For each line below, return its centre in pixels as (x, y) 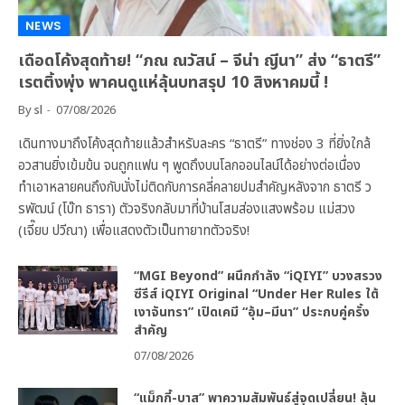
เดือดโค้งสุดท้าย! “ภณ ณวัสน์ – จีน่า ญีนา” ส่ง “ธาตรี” (199, 61)
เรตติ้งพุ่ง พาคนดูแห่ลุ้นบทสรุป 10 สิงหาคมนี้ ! (173, 82)
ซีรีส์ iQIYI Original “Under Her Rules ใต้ (256, 294)
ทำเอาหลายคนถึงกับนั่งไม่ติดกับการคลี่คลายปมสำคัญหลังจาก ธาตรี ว (195, 187)
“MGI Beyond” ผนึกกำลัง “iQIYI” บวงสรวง (258, 276)
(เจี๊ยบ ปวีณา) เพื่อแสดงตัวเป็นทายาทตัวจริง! (134, 231)
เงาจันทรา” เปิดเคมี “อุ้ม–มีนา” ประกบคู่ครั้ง (252, 312)
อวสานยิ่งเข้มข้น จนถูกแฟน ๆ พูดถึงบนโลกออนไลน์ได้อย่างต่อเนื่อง (189, 165)
